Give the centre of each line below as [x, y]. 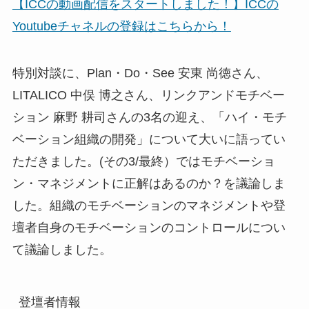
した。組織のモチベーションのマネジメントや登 [149, 205]
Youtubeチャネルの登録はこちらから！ [121, 26]
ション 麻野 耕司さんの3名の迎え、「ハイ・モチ [149, 117]
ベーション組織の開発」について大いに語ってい [149, 139]
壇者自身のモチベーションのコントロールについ [149, 227]
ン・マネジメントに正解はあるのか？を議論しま [149, 183]
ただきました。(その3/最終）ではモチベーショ [143, 161]
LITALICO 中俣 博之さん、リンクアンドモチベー [148, 95]
